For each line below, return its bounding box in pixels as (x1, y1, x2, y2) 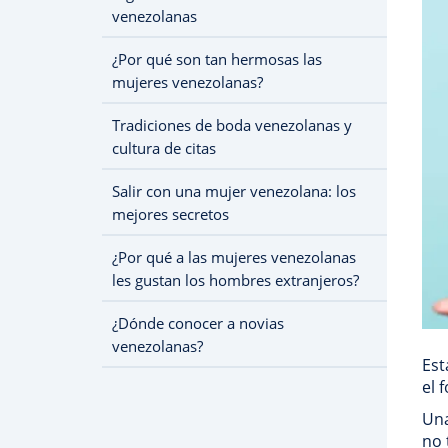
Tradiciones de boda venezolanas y (112, 115, 352, 135)
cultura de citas (112, 138, 216, 158)
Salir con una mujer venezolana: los (112, 181, 356, 201)
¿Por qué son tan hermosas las (112, 49, 322, 69)
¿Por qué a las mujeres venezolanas (112, 247, 356, 267)
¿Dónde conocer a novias (112, 313, 284, 333)
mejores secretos (112, 204, 229, 224)
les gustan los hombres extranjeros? (112, 270, 359, 290)
